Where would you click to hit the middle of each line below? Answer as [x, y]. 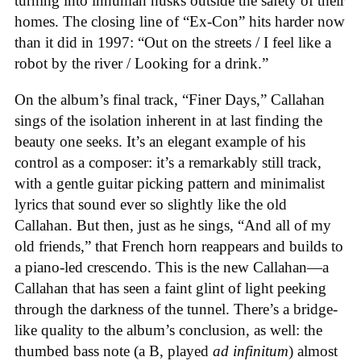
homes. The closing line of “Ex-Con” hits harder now [180, 21]
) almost [313, 351]
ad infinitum [251, 351]
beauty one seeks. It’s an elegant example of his [160, 141]
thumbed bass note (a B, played [114, 351]
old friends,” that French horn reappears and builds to [179, 246]
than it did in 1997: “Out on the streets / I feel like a [173, 42]
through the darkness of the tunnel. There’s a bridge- [176, 309]
